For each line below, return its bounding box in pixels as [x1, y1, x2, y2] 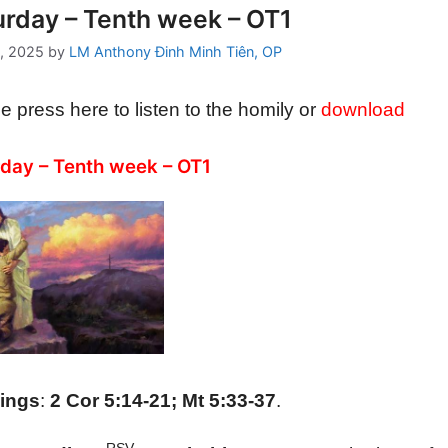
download [320, 99, 405, 121]
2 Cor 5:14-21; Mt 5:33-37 [49, 390, 276, 412]
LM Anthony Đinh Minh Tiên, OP [68, 43, 282, 61]
